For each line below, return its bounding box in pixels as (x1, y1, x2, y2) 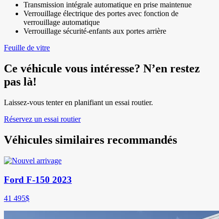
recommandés (104, 133, 177, 146)
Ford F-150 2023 (4, 174, 72, 185)
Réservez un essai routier (4, 115, 81, 123)
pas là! (4, 75, 37, 88)
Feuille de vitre (4, 44, 50, 52)
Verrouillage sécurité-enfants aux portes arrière (23, 27, 166, 36)
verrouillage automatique (23, 18, 100, 27)
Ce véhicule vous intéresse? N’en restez (4, 62, 200, 75)
